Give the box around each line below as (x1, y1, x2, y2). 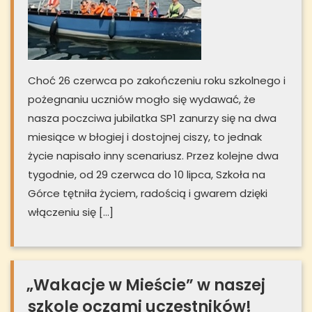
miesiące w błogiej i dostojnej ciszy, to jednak (28, 130, 262, 145)
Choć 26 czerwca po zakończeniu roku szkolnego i (28, 73, 286, 88)
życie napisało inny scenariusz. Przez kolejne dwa (28, 148, 279, 164)
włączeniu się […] (28, 205, 114, 220)
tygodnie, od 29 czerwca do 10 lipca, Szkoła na (28, 167, 265, 182)
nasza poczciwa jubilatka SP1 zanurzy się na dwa (28, 111, 276, 126)
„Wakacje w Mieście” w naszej (26, 274, 265, 297)
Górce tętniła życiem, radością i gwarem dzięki (28, 186, 267, 201)
